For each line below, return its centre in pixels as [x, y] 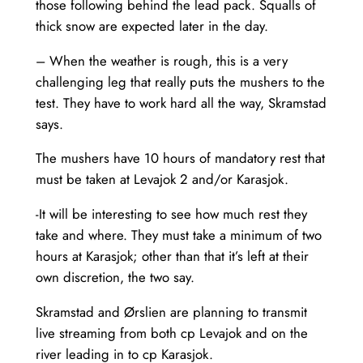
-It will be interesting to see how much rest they [171, 214]
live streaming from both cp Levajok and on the [171, 333]
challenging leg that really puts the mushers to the [180, 81]
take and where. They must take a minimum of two [178, 235]
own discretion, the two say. [115, 278]
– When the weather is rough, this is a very [161, 60]
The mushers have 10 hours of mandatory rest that [180, 158]
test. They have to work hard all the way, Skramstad [181, 102]
